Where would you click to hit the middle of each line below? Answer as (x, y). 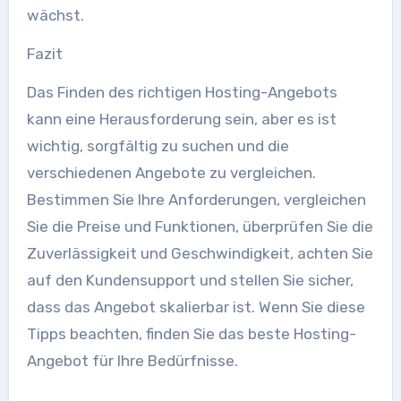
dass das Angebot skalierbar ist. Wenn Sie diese (196, 307)
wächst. (55, 15)
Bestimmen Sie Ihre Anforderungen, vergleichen (196, 199)
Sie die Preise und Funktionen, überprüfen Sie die (200, 226)
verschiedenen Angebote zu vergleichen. (171, 172)
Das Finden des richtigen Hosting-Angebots (182, 92)
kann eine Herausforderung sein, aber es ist (181, 119)
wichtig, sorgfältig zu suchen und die (158, 145)
